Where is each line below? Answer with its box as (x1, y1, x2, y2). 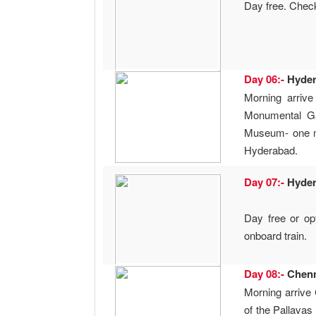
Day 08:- (244, 266, 288, 282)
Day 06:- (244, 71, 288, 87)
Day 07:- (244, 174, 288, 190)
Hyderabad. (244, 142, 298, 158)
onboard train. (244, 228, 308, 243)
